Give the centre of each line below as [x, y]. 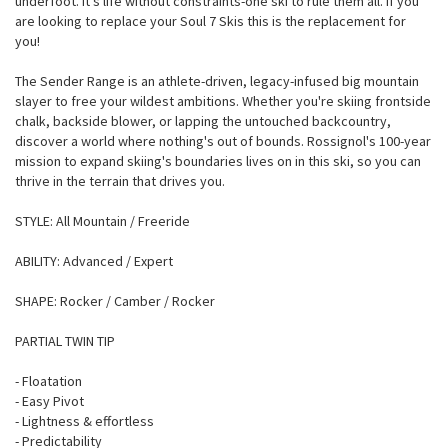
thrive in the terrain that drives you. [120, 181]
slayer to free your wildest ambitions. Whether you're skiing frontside [223, 101]
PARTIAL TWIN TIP [65, 341]
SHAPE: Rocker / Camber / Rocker [115, 301]
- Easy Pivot [49, 401]
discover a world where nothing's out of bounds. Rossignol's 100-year [223, 141]
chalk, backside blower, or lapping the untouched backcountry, [203, 121]
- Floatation [48, 381]
